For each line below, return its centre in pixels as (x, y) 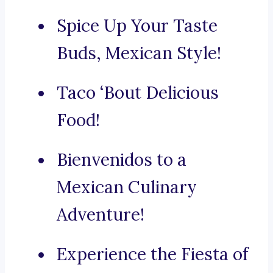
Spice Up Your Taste (137, 26)
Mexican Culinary (127, 187)
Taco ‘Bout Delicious (138, 93)
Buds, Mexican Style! (139, 53)
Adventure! (101, 215)
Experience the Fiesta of (153, 254)
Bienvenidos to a (122, 160)
